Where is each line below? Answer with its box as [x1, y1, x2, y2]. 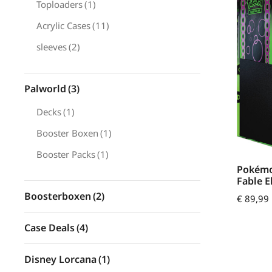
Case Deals [24, 221, 75, 234]
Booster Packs [36, 148, 95, 160]
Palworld [24, 82, 66, 95]
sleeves [36, 41, 67, 53]
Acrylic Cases [36, 19, 90, 32]
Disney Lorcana [24, 253, 97, 266]
